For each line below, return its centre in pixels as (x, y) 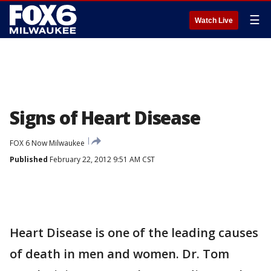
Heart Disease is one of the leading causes (134, 233)
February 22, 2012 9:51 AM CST (101, 159)
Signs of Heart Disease (105, 118)
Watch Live (214, 21)
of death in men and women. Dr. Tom (119, 254)
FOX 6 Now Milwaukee (47, 143)
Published (29, 159)
